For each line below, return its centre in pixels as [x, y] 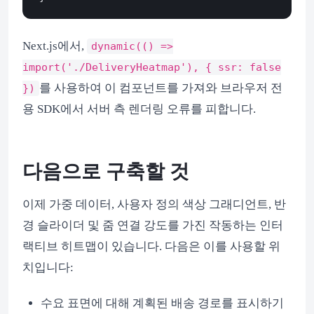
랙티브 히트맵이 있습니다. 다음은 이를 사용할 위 [151, 246]
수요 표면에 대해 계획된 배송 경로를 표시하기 [162, 303]
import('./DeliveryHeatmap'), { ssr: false [152, 68]
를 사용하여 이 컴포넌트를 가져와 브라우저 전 [161, 88]
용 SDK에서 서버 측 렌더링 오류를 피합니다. [139, 109]
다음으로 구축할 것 [106, 172]
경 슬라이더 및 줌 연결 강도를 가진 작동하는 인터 [153, 225]
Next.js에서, [55, 46]
